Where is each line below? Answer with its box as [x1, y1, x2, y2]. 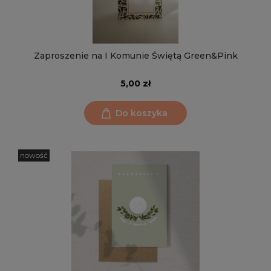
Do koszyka [116, 107, 168, 119]
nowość [20, 151, 48, 160]
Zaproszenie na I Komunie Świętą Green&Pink [33, 50, 238, 61]
